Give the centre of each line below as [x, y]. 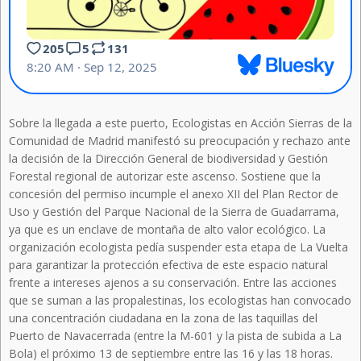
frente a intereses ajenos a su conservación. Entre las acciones [173, 283]
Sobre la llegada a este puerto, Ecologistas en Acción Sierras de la [180, 123]
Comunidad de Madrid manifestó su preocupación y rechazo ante [180, 141]
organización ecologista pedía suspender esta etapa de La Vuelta [178, 247]
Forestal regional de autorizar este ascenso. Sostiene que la [165, 176]
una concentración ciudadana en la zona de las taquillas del [163, 318]
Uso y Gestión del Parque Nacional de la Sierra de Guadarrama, [174, 212]
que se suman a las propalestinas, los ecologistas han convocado [180, 301]
